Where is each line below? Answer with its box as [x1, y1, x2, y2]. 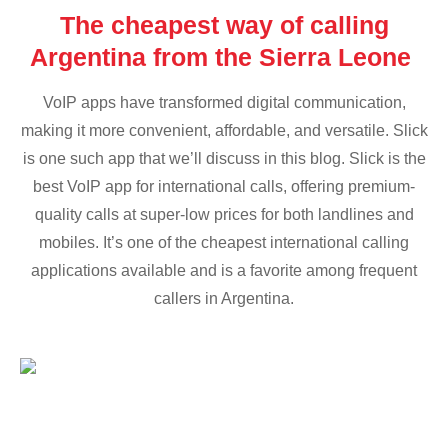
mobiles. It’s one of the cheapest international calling [39, 234, 409, 252]
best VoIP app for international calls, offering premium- [33, 178, 415, 196]
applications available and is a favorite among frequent [31, 262, 417, 280]
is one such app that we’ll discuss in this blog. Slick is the [22, 150, 426, 168]
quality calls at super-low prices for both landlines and [34, 206, 414, 224]
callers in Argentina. [154, 290, 294, 308]
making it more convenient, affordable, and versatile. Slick [20, 122, 428, 140]
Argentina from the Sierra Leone [30, 43, 418, 72]
